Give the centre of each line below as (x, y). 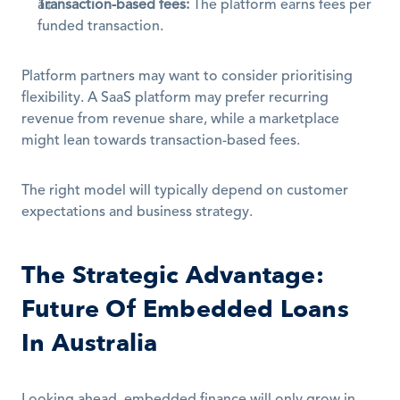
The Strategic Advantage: (173, 275)
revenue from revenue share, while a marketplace (180, 120)
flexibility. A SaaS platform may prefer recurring (175, 98)
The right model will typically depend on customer (185, 191)
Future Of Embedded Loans (185, 309)
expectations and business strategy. (137, 212)
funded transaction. (100, 27)
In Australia (90, 343)
